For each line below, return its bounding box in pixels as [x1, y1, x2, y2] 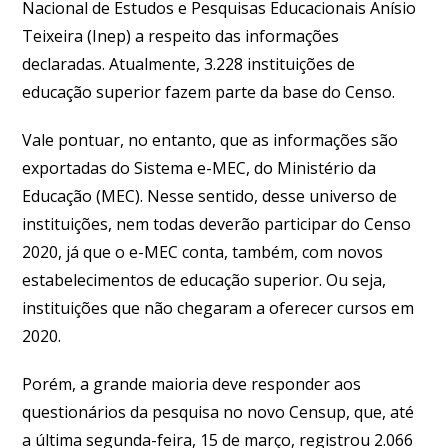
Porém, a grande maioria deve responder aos [22, 372, 362, 395]
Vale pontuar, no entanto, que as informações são [22, 128, 399, 151]
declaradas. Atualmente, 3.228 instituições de [22, 52, 356, 75]
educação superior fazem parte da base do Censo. [22, 80, 396, 103]
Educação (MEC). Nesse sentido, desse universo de [22, 184, 398, 207]
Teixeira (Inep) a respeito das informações [22, 24, 340, 47]
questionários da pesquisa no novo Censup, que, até [22, 400, 415, 423]
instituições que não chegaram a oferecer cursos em [22, 296, 415, 319]
